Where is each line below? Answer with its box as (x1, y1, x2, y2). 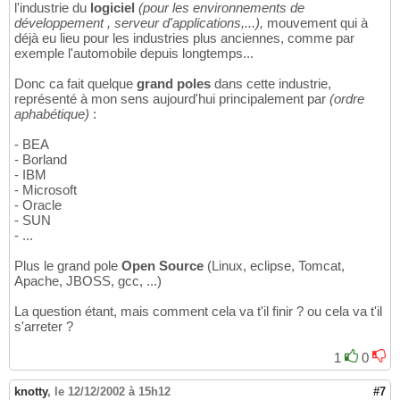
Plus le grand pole (14, 258, 121, 274)
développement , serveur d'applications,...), (14, 15, 267, 31)
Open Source (121, 258, 207, 274)
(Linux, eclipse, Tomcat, (207, 258, 345, 274)
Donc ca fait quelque (14, 76, 137, 92)
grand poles (137, 76, 214, 92)
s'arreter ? (14, 319, 73, 335)
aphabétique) (14, 106, 93, 122)
